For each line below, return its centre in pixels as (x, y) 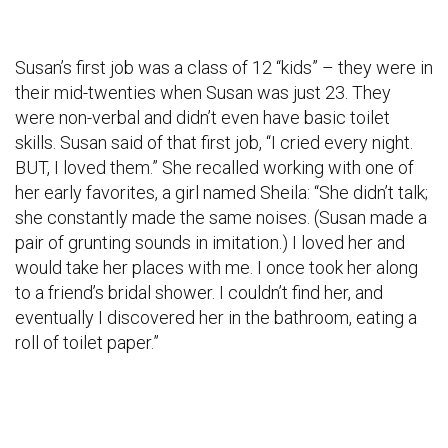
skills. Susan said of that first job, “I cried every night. (214, 143)
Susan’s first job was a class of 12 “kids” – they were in (224, 68)
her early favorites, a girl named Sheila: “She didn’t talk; (221, 193)
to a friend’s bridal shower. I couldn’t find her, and (199, 293)
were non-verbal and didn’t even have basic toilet (202, 118)
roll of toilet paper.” (87, 343)
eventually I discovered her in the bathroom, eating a (216, 318)
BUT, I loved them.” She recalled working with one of (214, 168)
